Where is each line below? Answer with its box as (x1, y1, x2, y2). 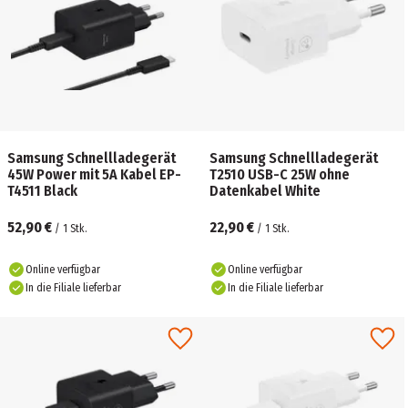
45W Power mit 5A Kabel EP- (7, 166, 181, 183)
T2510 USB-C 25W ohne (209, 166, 350, 183)
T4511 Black (7, 182, 77, 199)
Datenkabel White (209, 182, 321, 199)
